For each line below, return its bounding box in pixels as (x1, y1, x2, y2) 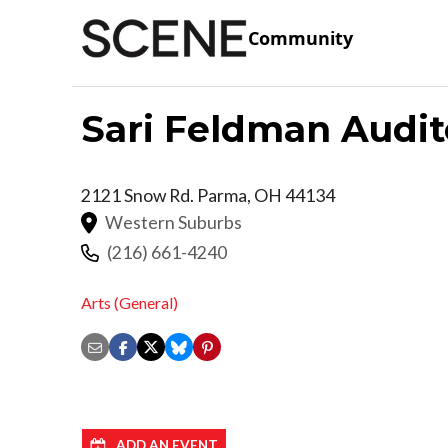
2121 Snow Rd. (81, 184, 197, 206)
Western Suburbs (105, 211, 242, 233)
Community (248, 26, 353, 51)
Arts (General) (81, 293, 178, 313)
